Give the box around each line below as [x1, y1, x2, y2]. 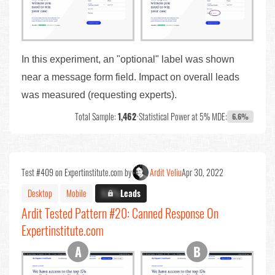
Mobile [66, 186, 87, 199]
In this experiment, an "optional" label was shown [21, 54, 234, 65]
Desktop [28, 186, 52, 199]
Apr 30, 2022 [182, 166, 223, 179]
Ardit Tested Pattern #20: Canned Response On [21, 204, 219, 223]
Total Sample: [75, 110, 118, 123]
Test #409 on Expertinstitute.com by [21, 166, 131, 179]
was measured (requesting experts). [21, 90, 177, 101]
